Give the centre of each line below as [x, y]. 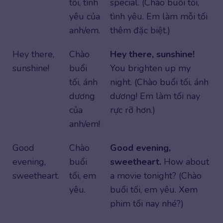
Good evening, [140, 148]
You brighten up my [150, 68]
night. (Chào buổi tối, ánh [159, 82]
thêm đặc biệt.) [140, 31]
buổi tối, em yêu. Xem [154, 190]
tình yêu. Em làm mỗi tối [159, 17]
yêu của [85, 17]
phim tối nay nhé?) [147, 204]
